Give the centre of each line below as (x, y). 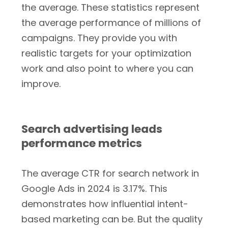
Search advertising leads (92, 129)
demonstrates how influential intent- (105, 204)
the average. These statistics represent (110, 7)
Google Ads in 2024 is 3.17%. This (94, 189)
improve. (41, 84)
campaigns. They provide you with (99, 38)
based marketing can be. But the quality (112, 219)
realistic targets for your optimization (106, 53)
